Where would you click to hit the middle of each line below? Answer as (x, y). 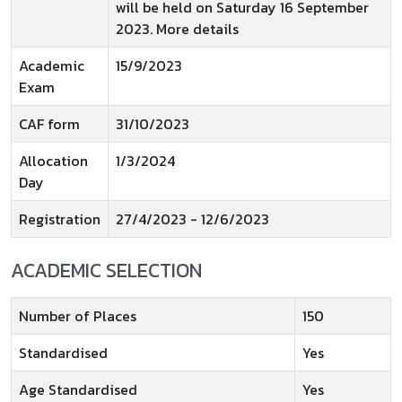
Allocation (53, 161)
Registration (60, 219)
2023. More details (177, 29)
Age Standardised (78, 389)
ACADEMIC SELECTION (106, 271)
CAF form (49, 124)
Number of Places (78, 316)
